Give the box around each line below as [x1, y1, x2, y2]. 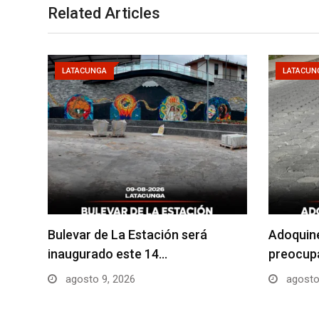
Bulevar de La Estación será [48, 226, 207, 242]
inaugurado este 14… [48, 246, 167, 261]
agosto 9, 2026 [63, 272, 135, 286]
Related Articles [48, 4, 160, 22]
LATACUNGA [62, 66, 107, 75]
